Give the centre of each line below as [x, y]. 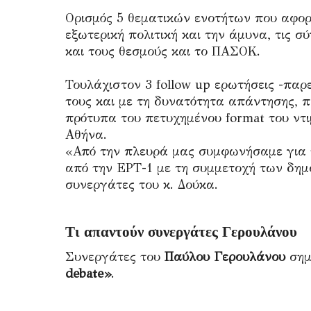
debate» [88, 273]
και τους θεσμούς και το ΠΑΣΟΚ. [163, 51]
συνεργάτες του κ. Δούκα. [142, 184]
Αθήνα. [86, 134]
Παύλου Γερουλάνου [225, 257]
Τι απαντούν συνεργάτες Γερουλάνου [181, 231]
